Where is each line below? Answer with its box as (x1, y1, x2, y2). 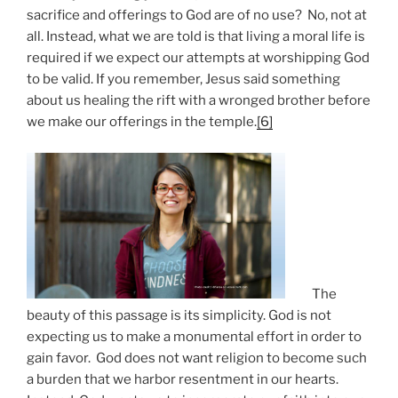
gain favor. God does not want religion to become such (27, 349, 367, 366)
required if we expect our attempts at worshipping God (27, 50, 370, 67)
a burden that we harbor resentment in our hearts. (27, 370, 338, 387)
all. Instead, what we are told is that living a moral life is (27, 28, 365, 45)
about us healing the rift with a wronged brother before (27, 92, 370, 109)
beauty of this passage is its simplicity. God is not (27, 306, 331, 323)
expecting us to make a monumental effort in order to (27, 328, 362, 345)
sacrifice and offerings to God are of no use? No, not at (27, 7, 367, 24)
